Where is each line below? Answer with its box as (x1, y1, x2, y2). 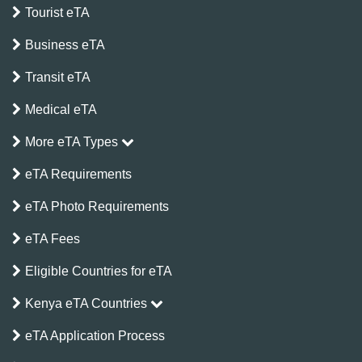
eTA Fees (25, 231, 80, 246)
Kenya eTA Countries (25, 296, 150, 310)
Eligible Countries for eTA (25, 263, 172, 278)
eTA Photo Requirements (25, 199, 169, 213)
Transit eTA (25, 69, 90, 84)
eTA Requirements (25, 166, 132, 181)
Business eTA (25, 37, 105, 52)
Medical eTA (25, 102, 97, 116)
